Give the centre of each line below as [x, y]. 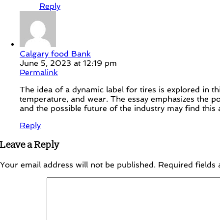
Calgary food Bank [55, 54]
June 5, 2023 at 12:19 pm [68, 63]
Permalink [39, 73]
